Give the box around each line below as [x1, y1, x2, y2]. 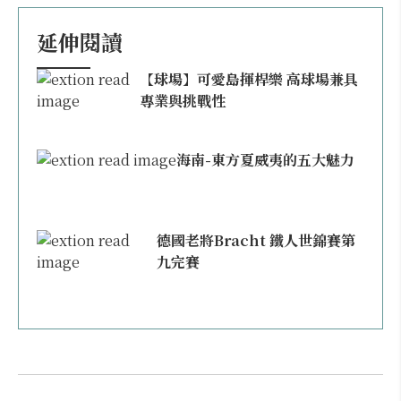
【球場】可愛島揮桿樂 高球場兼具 [140, 69, 359, 90]
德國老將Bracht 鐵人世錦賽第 [157, 230, 356, 251]
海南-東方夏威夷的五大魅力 [176, 149, 354, 170]
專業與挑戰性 [140, 90, 226, 111]
